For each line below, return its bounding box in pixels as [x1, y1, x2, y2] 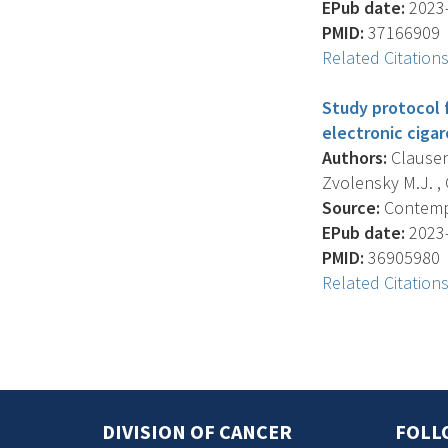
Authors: [322, 146, 387, 169]
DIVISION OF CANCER [102, 419, 292, 444]
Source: [322, 196, 380, 219]
